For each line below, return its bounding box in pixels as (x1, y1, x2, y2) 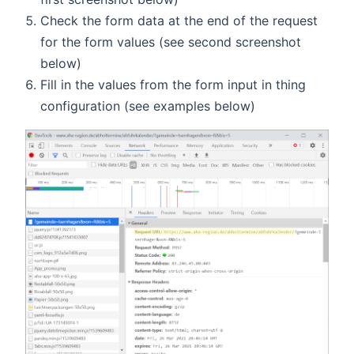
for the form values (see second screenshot (40, 33, 302, 50)
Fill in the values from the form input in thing (40, 76, 307, 92)
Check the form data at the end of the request (40, 12, 318, 28)
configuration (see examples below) (40, 97, 256, 114)
